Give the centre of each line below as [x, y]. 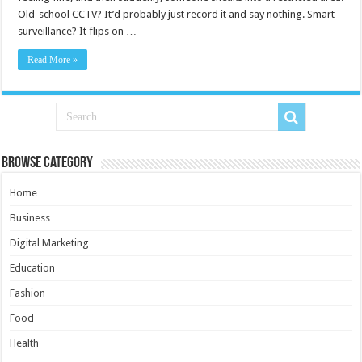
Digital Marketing [50, 243]
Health [25, 343]
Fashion [28, 293]
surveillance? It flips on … [78, 31]
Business [30, 218]
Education [33, 268]
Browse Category [48, 163]
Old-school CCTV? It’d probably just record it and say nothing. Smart [177, 14]
